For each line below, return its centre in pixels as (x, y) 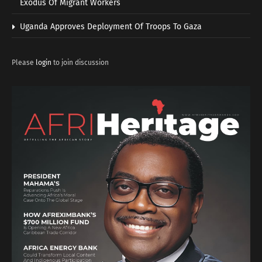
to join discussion (80, 62)
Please (24, 62)
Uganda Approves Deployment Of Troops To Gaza (111, 26)
